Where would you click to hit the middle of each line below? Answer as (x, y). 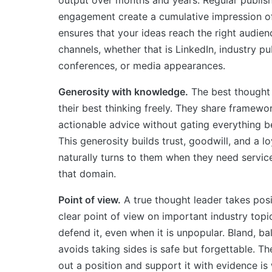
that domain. (87, 173)
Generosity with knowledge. (123, 91)
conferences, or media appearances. (142, 65)
